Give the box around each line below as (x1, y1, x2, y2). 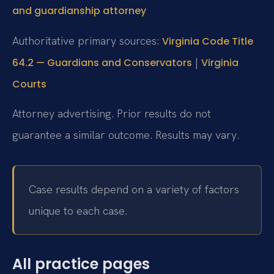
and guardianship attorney (12, 4, 146, 18)
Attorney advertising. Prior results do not (12, 106, 211, 120)
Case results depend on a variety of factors (29, 182, 239, 197)
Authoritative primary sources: (12, 33, 162, 48)
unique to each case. (29, 204, 127, 218)
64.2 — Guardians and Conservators (12, 55, 192, 70)
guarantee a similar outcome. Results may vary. (12, 127, 239, 142)
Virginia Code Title (162, 34, 253, 48)
